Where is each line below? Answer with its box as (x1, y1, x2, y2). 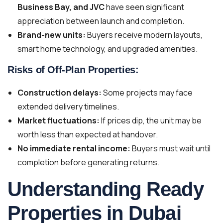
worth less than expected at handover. (17, 128, 158, 140)
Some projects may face (102, 87, 193, 98)
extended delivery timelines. (17, 101, 119, 112)
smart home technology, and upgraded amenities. (17, 43, 198, 54)
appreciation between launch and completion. (17, 15, 184, 26)
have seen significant (105, 1, 184, 12)
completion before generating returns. (17, 156, 159, 168)
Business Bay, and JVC (17, 1, 105, 12)
